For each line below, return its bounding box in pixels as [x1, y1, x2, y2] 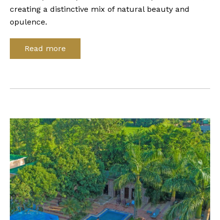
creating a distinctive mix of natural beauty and [10, 4, 190, 14]
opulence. [10, 17, 47, 27]
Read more [25, 44, 66, 53]
